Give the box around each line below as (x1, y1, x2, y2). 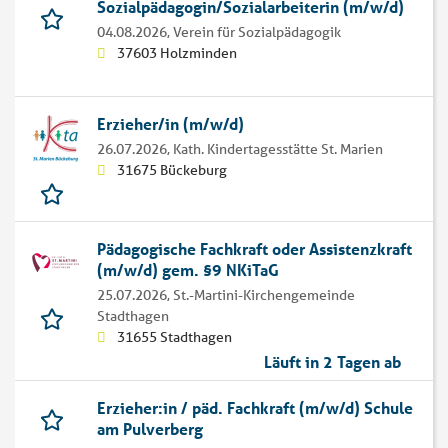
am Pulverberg (97, 418, 203, 440)
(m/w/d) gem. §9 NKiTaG (97, 259, 279, 281)
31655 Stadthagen (117, 328, 232, 347)
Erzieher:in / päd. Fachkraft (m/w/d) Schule (97, 397, 413, 419)
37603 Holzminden (117, 44, 237, 63)
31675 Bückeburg (117, 161, 227, 180)
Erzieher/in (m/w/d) (97, 113, 244, 135)
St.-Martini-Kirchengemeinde (173, 286, 355, 305)
